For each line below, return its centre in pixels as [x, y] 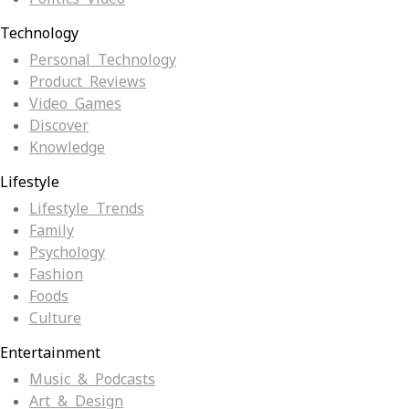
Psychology [67, 253]
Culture [55, 319]
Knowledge [67, 148]
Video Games [75, 104]
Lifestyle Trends [87, 209]
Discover [59, 126]
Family [52, 231]
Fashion [56, 275]
